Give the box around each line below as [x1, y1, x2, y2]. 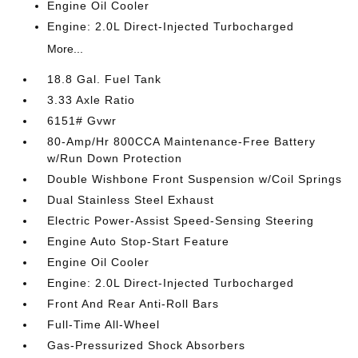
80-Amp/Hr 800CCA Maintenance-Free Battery [47, 135, 316, 148]
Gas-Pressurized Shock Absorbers [47, 339, 246, 352]
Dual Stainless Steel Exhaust [47, 193, 215, 206]
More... [47, 42, 84, 55]
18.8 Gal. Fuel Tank [47, 73, 162, 86]
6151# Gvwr [47, 114, 117, 127]
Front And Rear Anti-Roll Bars [47, 297, 220, 310]
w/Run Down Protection [47, 152, 183, 165]
